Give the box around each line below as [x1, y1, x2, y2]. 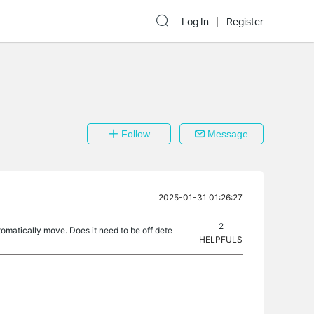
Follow [118, 128, 150, 139]
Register [226, 15, 264, 28]
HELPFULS [199, 234, 243, 245]
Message [205, 128, 248, 139]
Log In [182, 15, 209, 28]
